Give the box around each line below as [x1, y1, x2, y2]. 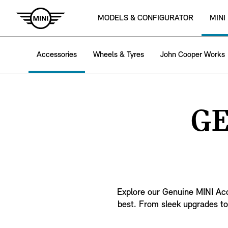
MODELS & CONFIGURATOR [98, 14, 193, 22]
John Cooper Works [160, 50, 225, 59]
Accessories [37, 50, 77, 59]
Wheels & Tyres [93, 50, 144, 59]
